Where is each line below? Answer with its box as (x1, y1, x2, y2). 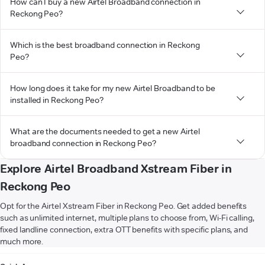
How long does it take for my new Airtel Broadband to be (10, 82, 216, 93)
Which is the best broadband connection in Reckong (10, 39, 200, 50)
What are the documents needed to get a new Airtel (10, 125, 200, 137)
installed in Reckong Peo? (10, 94, 104, 105)
